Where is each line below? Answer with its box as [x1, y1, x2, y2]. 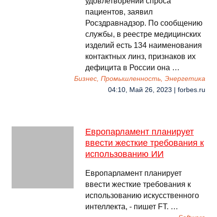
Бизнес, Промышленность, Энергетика [74, 75, 205, 82]
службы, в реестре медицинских [85, 30, 201, 38]
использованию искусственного [85, 191, 199, 200]
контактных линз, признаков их [85, 52, 196, 61]
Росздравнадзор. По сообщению [85, 19, 202, 27]
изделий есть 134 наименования [85, 41, 202, 49]
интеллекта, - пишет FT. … [85, 202, 178, 211]
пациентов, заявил [85, 8, 153, 16]
